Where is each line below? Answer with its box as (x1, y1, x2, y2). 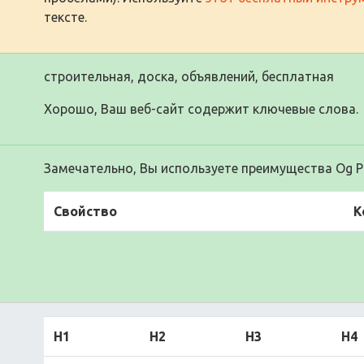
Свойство (54, 203, 117, 219)
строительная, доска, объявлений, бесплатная (44, 68, 334, 84)
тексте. (44, 9, 87, 24)
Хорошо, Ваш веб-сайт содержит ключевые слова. (44, 101, 358, 116)
